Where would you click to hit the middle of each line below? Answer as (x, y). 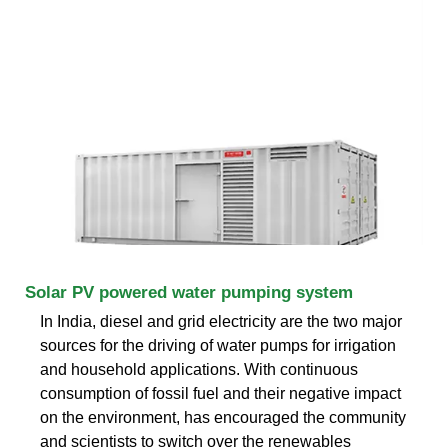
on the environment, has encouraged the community (223, 417)
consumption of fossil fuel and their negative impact (220, 393)
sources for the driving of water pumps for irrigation (218, 345)
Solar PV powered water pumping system (189, 292)
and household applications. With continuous (199, 369)
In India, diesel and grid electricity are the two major (221, 321)
